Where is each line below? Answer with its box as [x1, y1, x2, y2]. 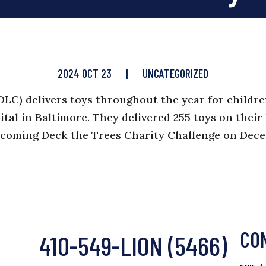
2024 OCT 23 [58, 65, 112, 80]
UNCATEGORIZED [142, 65, 208, 80]
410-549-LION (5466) [39, 229, 227, 261]
